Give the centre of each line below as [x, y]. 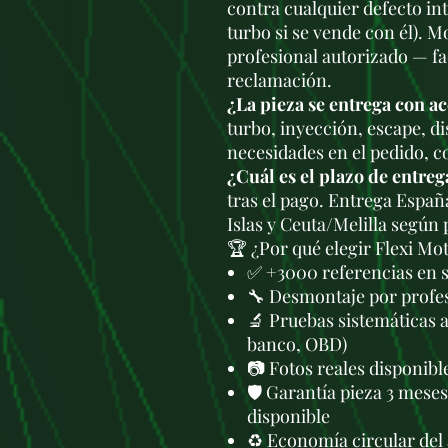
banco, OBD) [297, 344]
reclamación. [279, 80]
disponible [288, 416]
